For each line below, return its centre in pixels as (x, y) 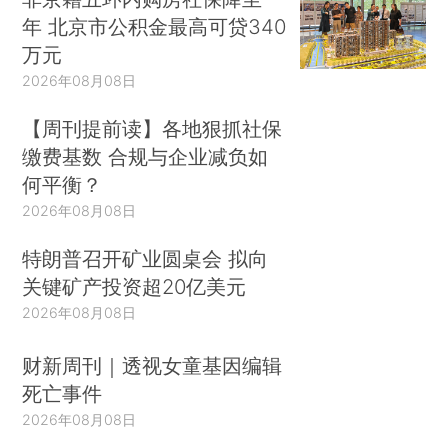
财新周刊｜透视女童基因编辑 (152, 366)
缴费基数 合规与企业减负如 (145, 156)
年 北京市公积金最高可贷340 (154, 26)
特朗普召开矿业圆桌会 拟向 (145, 258)
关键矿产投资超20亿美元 (134, 286)
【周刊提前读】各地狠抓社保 (152, 128)
